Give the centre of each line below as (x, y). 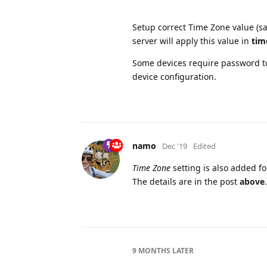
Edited (204, 146)
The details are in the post (186, 181)
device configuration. (174, 76)
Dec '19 (175, 146)
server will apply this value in (192, 41)
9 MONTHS (151, 250)
